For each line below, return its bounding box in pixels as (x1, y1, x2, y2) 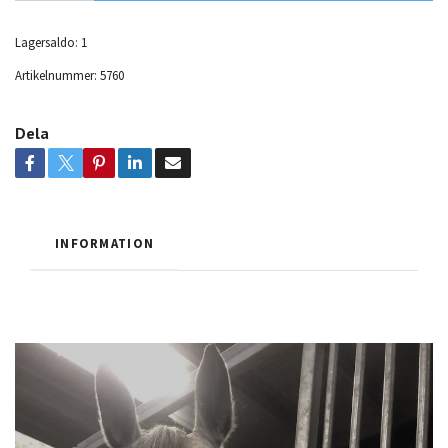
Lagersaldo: (15, 34, 78, 51)
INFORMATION (55, 235, 155, 252)
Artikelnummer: (15, 67, 97, 84)
